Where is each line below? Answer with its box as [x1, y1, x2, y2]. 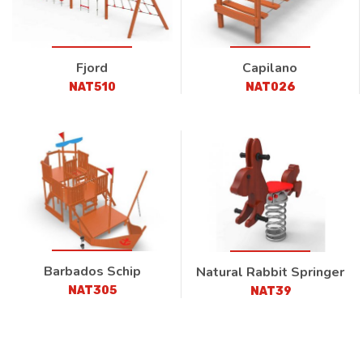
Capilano [242, 59, 298, 78]
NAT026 [245, 80, 295, 95]
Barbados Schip [43, 262, 141, 280]
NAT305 [67, 283, 117, 297]
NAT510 [68, 80, 116, 95]
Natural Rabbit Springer [196, 263, 345, 281]
